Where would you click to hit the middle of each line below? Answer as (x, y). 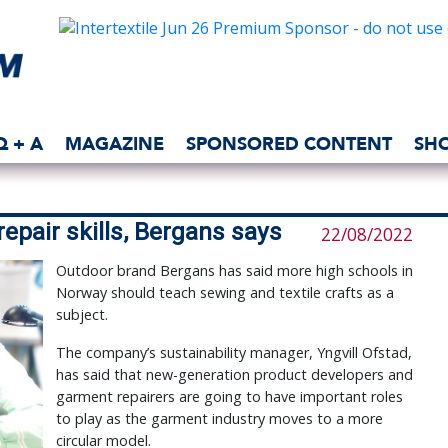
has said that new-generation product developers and (234, 375)
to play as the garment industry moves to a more (219, 419)
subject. (81, 315)
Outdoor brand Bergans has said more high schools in (234, 271)
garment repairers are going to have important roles (229, 397)
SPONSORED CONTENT (289, 143)
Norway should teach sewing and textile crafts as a (224, 293)
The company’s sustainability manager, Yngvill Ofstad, (233, 353)
